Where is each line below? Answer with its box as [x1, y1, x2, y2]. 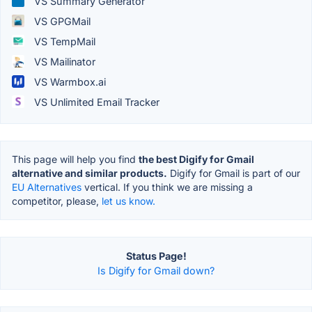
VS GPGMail [31, 15, 91, 27]
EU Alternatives [12, 180, 81, 193]
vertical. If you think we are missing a [81, 180, 253, 193]
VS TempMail [31, 35, 95, 47]
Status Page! [125, 249, 187, 262]
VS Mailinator [31, 55, 95, 68]
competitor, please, [12, 194, 102, 207]
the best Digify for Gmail [139, 153, 254, 165]
